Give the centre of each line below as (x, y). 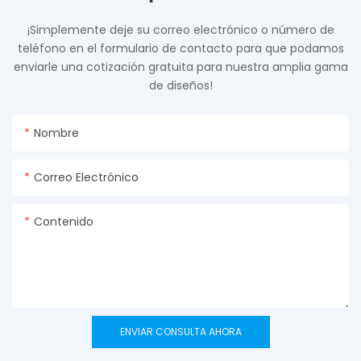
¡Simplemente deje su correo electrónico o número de (180, 29)
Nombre (56, 133)
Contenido (64, 221)
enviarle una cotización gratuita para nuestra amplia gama (180, 66)
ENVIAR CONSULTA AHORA (180, 331)
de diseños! (180, 85)
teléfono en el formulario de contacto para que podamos (180, 48)
